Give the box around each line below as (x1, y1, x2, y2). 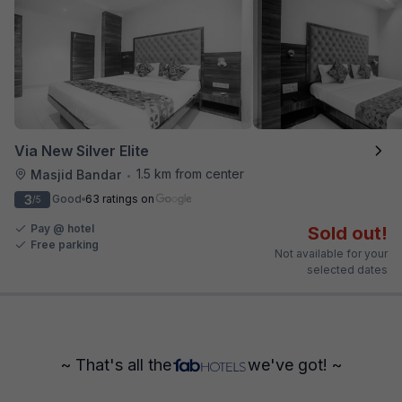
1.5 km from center (136, 165, 244, 181)
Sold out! (308, 222, 388, 244)
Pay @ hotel (31, 221, 94, 235)
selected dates (307, 262, 388, 276)
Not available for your (275, 246, 388, 260)
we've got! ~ (247, 354, 342, 374)
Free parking (31, 237, 99, 251)
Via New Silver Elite (14, 141, 149, 160)
